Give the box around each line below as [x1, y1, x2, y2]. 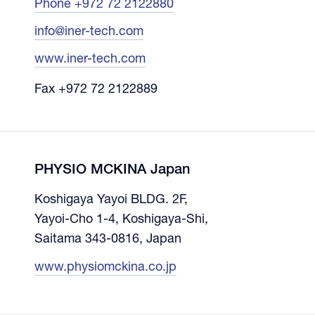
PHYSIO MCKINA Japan [34, 163, 190, 178]
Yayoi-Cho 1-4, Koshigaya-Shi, [34, 213, 208, 226]
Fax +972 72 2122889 [34, 83, 157, 96]
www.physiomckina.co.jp [34, 261, 176, 274]
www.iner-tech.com [34, 53, 146, 66]
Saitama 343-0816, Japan [34, 233, 181, 246]
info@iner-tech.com [34, 25, 143, 39]
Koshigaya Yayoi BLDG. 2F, [34, 193, 188, 207]
